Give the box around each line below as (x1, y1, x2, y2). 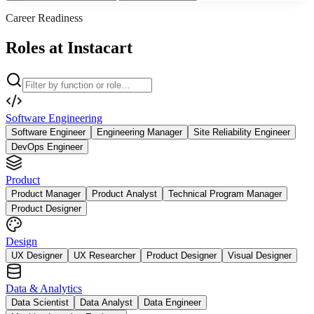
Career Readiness (6, 11, 83, 24)
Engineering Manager (97, 126, 182, 137)
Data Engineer (144, 296, 201, 308)
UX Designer (11, 250, 62, 261)
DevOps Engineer (11, 141, 83, 152)
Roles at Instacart (6, 38, 132, 57)
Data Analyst (80, 296, 132, 308)
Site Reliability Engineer (193, 126, 290, 137)
